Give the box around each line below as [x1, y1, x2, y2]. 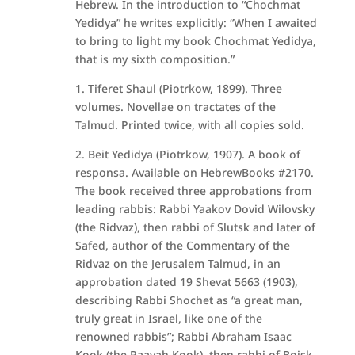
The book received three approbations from [74, 183, 311, 198]
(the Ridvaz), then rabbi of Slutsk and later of [74, 219, 315, 235]
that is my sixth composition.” [74, 52, 235, 67]
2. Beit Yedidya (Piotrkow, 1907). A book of [74, 147, 300, 162]
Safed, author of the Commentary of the [74, 238, 290, 253]
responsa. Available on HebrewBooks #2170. [74, 165, 314, 180]
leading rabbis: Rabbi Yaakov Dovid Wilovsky [74, 201, 315, 216]
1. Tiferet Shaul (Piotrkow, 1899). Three [74, 81, 282, 96]
